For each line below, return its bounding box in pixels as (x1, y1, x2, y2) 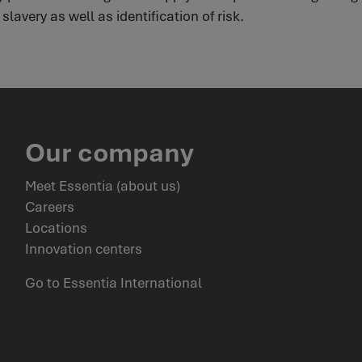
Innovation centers (24, 240, 142, 258)
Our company (24, 136, 194, 170)
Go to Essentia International (24, 274, 202, 292)
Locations (24, 219, 87, 237)
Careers (24, 198, 74, 216)
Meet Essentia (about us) (24, 177, 180, 195)
